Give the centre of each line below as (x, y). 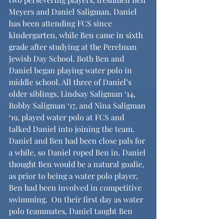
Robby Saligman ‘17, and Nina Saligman (78, 106)
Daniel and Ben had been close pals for (78, 141)
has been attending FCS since (61, 23)
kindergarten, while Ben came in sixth (77, 35)
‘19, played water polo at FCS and (67, 117)
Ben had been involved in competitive (76, 188)
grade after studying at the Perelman (74, 47)
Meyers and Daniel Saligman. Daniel (74, 12)
